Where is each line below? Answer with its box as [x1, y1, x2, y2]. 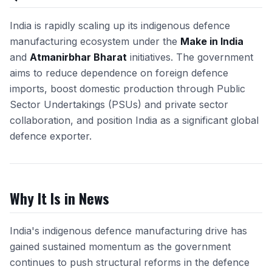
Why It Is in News [10, 187, 109, 209]
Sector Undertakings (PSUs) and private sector [10, 98, 228, 110]
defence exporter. [10, 130, 92, 142]
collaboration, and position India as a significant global [10, 114, 259, 126]
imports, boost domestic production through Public [10, 83, 245, 95]
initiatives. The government [127, 51, 253, 63]
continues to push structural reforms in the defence [10, 256, 250, 268]
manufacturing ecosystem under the [10, 35, 180, 47]
